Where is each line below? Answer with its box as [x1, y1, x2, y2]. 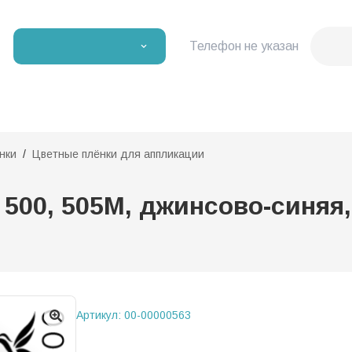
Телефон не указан [189, 39, 299, 53]
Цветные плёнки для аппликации [32, 148, 204, 161]
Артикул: [76, 308, 124, 321]
